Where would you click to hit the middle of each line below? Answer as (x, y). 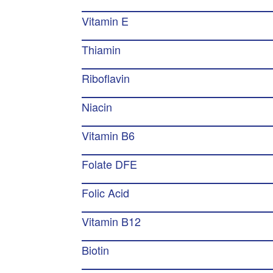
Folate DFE (110, 164)
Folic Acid (106, 193)
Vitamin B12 (112, 221)
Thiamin (101, 49)
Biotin (96, 250)
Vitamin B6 (108, 135)
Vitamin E (105, 21)
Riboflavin (106, 78)
